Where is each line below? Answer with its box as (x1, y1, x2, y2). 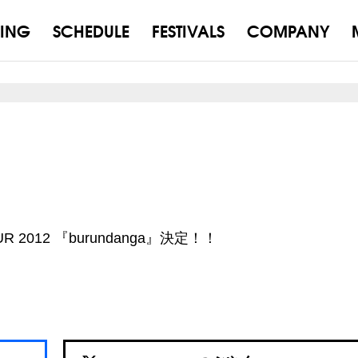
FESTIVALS (151, 18, 225, 42)
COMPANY (246, 18, 329, 42)
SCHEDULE (52, 18, 129, 42)
